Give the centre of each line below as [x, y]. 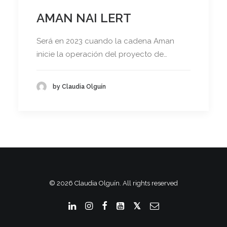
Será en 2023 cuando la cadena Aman [105, 41]
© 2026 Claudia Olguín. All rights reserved [113, 183]
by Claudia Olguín [79, 86]
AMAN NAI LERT [84, 18]
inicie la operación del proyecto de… [102, 54]
